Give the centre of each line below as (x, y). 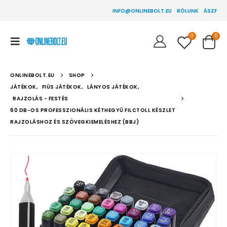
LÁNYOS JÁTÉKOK (112, 87)
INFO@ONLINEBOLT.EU (142, 11)
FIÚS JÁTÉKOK (62, 87)
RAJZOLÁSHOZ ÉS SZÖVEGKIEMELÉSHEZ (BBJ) (74, 122)
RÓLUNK (188, 11)
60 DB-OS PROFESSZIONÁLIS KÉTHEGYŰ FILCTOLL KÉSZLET (93, 110)
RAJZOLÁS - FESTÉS (41, 99)
